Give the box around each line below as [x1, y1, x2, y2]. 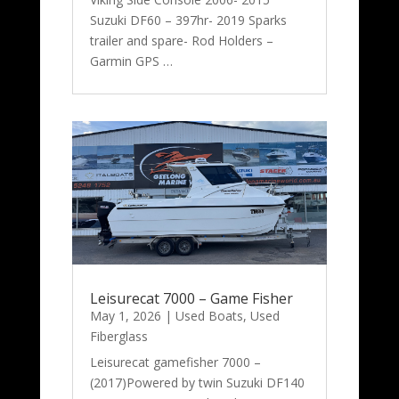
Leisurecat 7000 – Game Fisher [89, 289, 293, 309]
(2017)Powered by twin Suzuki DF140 [89, 374, 305, 392]
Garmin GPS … [89, 52, 173, 69]
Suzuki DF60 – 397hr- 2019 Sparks [89, 11, 287, 28]
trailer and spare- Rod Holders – [89, 31, 273, 49]
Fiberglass [89, 328, 148, 346]
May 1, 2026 [89, 307, 161, 325]
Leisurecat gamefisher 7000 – [89, 354, 261, 371]
